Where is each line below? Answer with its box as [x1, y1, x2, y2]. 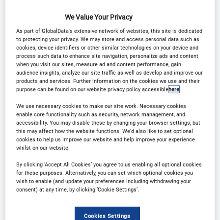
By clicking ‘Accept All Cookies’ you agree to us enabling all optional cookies [16, 161, 202, 168]
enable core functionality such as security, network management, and [16, 110, 186, 118]
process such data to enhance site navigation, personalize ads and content [16, 52, 199, 59]
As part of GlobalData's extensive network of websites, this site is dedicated [16, 27, 203, 34]
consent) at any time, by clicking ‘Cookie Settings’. [16, 186, 139, 193]
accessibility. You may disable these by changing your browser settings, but [16, 119, 201, 126]
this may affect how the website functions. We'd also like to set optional [16, 127, 193, 135]
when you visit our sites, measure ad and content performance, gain [16, 60, 182, 68]
